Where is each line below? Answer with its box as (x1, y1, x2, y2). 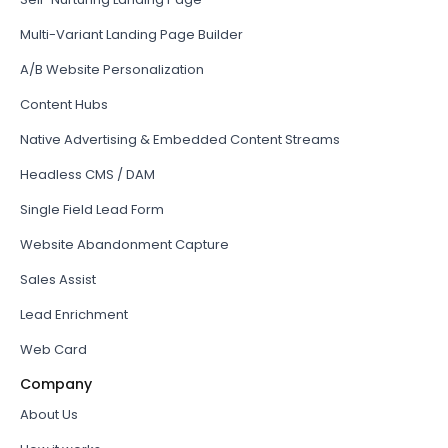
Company (20, 373, 92, 394)
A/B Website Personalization (20, 59, 204, 79)
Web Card (20, 339, 87, 359)
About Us (20, 404, 78, 424)
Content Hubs (20, 94, 108, 114)
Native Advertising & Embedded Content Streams (20, 129, 340, 149)
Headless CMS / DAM (20, 164, 155, 184)
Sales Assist (20, 269, 96, 289)
